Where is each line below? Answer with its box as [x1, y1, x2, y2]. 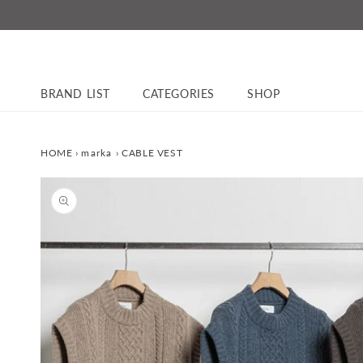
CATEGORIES [143, 87, 215, 101]
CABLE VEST [122, 147, 183, 160]
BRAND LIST [41, 87, 110, 101]
